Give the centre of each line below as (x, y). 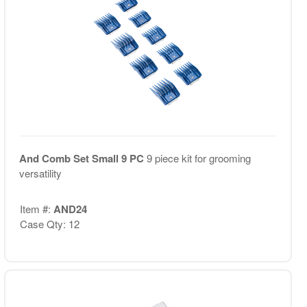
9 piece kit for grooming (198, 158)
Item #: (36, 209)
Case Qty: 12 (49, 224)
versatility (40, 173)
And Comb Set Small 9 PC (83, 158)
